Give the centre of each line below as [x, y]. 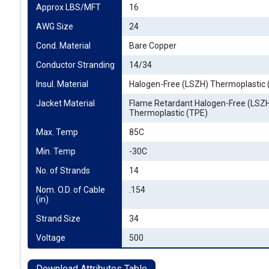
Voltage [51, 238]
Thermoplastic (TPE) [168, 113]
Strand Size [58, 219]
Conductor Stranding [75, 65]
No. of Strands [63, 171]
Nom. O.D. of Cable [71, 190]
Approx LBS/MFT [68, 7]
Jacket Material [65, 103]
